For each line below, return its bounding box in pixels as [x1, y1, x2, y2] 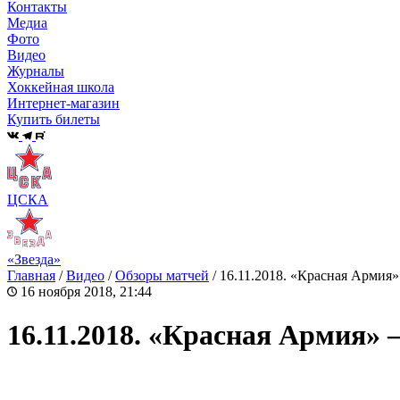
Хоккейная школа [7, 79, 114, 96]
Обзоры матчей [115, 267, 209, 283]
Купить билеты [7, 112, 100, 128]
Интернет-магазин [7, 96, 120, 112]
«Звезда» [7, 251, 61, 267]
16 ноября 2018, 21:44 [17, 283, 152, 299]
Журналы [7, 63, 64, 79]
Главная [7, 267, 55, 283]
